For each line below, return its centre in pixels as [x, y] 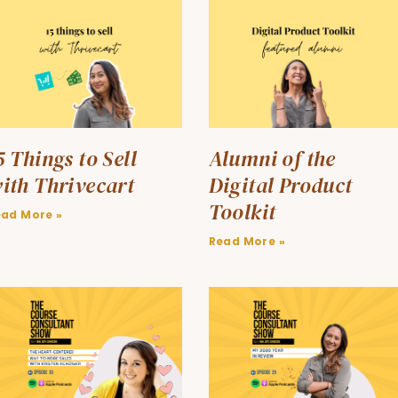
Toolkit [242, 212]
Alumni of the [272, 159]
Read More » [247, 242]
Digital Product [280, 186]
